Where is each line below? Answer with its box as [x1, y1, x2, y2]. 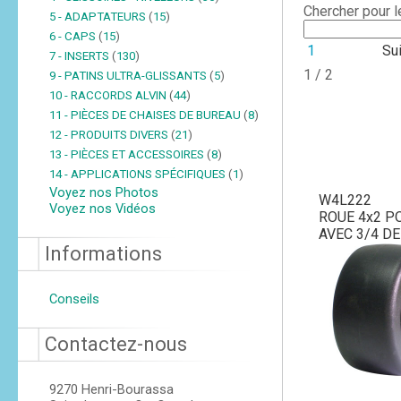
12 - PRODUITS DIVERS [48, 128, 171, 141]
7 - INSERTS [48, 49, 112, 63]
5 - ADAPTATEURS [48, 10, 149, 23]
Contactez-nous [44, 333, 187, 355]
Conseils [48, 291, 99, 307]
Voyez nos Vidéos [48, 200, 156, 217]
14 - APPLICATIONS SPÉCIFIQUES [48, 167, 228, 181]
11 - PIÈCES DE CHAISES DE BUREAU [48, 108, 243, 122]
